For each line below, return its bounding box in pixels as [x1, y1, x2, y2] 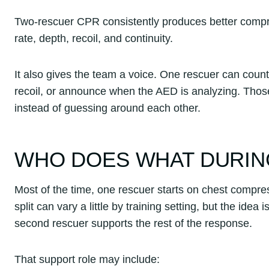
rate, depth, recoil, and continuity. [14, 32, 173, 44]
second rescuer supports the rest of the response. [14, 217, 252, 230]
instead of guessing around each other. [14, 101, 201, 114]
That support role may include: [14, 253, 160, 266]
